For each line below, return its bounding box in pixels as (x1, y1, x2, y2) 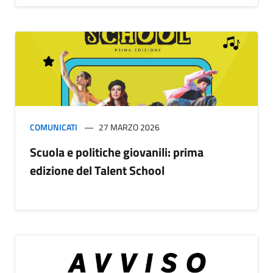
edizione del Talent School (30, 161, 165, 180)
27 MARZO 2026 (99, 121, 160, 134)
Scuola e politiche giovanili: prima (30, 143, 204, 162)
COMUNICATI (30, 121, 77, 134)
